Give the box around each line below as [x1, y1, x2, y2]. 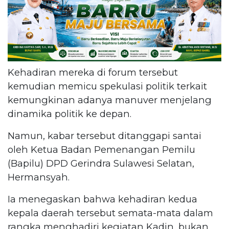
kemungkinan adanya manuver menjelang [8, 94, 212, 106]
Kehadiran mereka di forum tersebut [8, 66, 178, 78]
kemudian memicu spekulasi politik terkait [8, 80, 207, 92]
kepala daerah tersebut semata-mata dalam [8, 207, 213, 219]
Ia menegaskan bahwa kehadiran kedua [8, 193, 197, 205]
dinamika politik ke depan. [8, 107, 131, 120]
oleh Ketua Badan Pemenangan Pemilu [8, 143, 195, 155]
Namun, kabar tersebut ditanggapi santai [8, 129, 201, 142]
